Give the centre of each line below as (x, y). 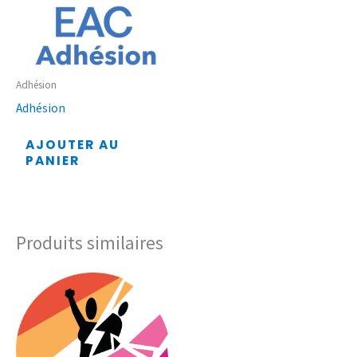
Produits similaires (90, 242)
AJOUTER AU (72, 145)
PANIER (52, 161)
